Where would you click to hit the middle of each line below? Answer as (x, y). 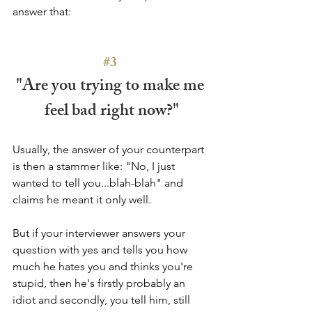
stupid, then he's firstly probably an (100, 283)
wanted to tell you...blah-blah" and (99, 182)
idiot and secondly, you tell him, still (103, 299)
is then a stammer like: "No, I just (95, 166)
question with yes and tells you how (101, 249)
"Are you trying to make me (111, 87)
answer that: (42, 11)
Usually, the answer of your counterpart (110, 149)
